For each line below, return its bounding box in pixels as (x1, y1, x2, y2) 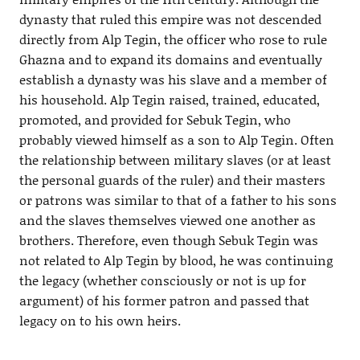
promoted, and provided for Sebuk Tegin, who (18, 110, 291, 129)
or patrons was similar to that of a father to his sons (18, 190, 337, 210)
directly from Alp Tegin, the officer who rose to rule (18, 30, 327, 49)
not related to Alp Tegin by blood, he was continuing (18, 251, 333, 270)
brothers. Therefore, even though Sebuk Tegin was (18, 231, 318, 250)
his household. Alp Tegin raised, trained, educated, (18, 90, 320, 109)
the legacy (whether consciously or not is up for (18, 271, 306, 290)
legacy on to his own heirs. (18, 311, 181, 330)
